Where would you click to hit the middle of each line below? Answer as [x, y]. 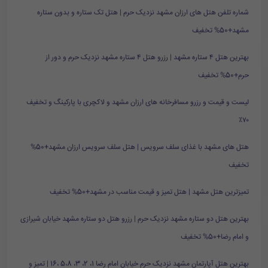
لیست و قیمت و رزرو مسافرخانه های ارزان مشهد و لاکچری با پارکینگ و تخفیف [138, 103]
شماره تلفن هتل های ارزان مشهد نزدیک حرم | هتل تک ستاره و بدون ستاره [143, 13]
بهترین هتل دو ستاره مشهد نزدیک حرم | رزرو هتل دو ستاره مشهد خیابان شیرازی [135, 219]
